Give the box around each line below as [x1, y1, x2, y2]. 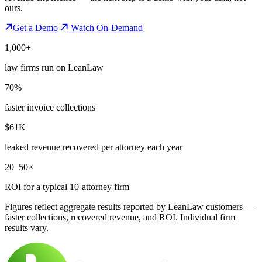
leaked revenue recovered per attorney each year [5, 142, 182, 152]
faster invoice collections [5, 102, 95, 112]
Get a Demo [13, 22, 58, 33]
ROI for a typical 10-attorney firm [5, 181, 129, 192]
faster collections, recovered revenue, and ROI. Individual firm [5, 212, 235, 222]
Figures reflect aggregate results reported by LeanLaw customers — [5, 201, 254, 212]
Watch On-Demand [68, 22, 143, 33]
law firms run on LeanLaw [5, 62, 104, 73]
